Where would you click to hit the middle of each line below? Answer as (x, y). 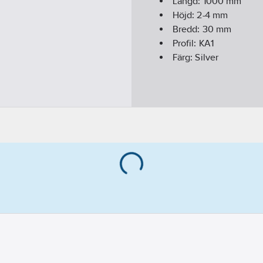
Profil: (186, 43)
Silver (207, 58)
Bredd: (188, 29)
